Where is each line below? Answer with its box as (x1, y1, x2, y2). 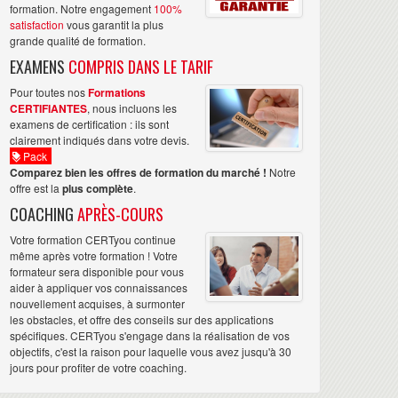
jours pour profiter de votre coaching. (10, 360, 187, 376)
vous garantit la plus (64, 17, 163, 33)
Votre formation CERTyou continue (10, 232, 176, 248)
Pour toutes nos (10, 84, 88, 100)
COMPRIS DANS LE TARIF (68, 55, 213, 79)
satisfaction (10, 17, 64, 33)
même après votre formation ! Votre (10, 248, 178, 264)
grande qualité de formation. (10, 33, 146, 49)
